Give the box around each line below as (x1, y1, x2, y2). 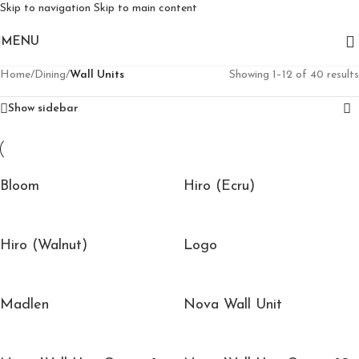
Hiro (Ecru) (184, 179, 255, 194)
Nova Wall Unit (184, 297, 282, 313)
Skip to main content (94, 2, 197, 14)
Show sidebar (8, 103, 79, 115)
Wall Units (70, 69, 124, 81)
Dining (34, 69, 66, 81)
